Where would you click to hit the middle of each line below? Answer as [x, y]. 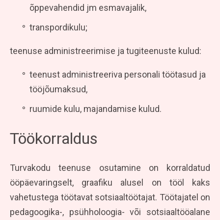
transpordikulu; [58, 27]
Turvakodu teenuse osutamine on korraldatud [110, 167]
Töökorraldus [54, 138]
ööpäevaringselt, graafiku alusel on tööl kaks [110, 182]
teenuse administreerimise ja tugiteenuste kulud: [106, 51]
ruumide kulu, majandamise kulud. [96, 109]
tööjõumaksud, [58, 89]
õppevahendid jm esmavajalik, [88, 7]
